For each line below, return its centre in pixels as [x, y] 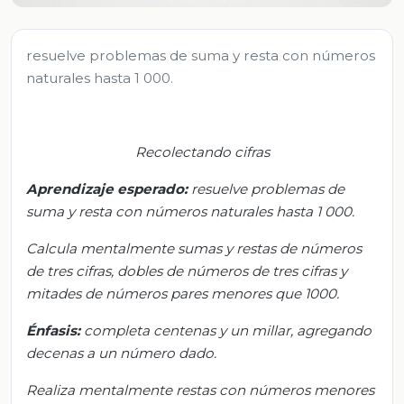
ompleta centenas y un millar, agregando [232, 330]
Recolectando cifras [202, 151]
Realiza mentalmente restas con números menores [200, 390]
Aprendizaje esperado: [109, 188]
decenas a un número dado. [121, 353]
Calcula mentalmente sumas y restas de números [194, 248]
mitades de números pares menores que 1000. [183, 293]
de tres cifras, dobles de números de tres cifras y [187, 271]
